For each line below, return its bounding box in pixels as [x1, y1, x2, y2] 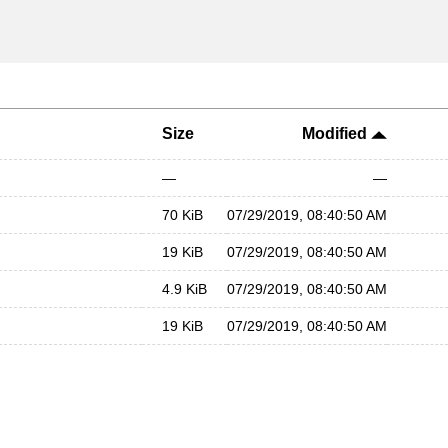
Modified [302, 125, 371, 142]
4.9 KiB [162, 281, 207, 297]
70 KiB [162, 207, 203, 223]
